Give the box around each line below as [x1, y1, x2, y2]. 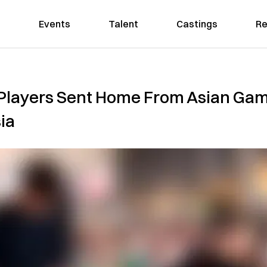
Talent [108, 18, 138, 30]
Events [38, 18, 70, 30]
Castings [176, 18, 218, 30]
